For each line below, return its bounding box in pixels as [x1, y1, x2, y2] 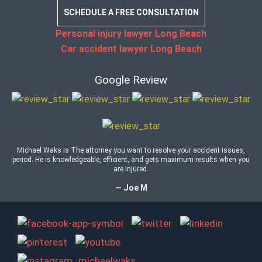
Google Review [95, 73, 167, 87]
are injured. [113, 165, 149, 173]
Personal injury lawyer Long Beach [56, 28, 206, 39]
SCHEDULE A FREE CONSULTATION [63, 8, 199, 17]
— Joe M [115, 183, 147, 192]
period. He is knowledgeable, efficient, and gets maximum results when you [12, 156, 250, 164]
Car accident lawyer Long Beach [60, 43, 202, 54]
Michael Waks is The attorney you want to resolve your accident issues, [17, 146, 245, 154]
